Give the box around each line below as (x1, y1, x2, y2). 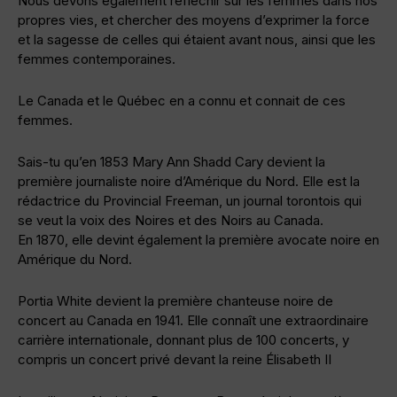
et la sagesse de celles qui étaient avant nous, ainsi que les (18, 31, 376, 49)
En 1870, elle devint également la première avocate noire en (18, 231, 379, 249)
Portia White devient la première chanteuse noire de (18, 292, 333, 310)
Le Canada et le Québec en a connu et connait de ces (18, 92, 346, 110)
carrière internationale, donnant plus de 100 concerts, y (18, 331, 349, 349)
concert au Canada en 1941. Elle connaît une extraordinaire (18, 312, 369, 330)
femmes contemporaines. (18, 51, 175, 68)
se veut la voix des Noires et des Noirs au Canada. (18, 212, 323, 230)
